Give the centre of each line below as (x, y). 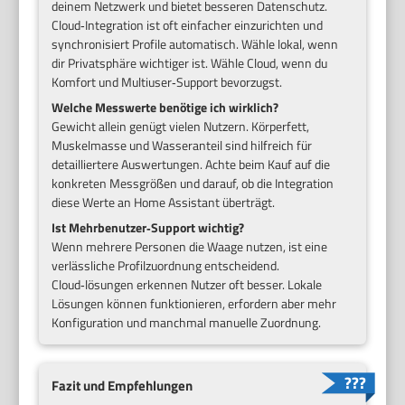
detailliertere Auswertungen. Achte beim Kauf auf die (191, 165)
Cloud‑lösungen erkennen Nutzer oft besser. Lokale (187, 285)
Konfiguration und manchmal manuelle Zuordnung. (187, 323)
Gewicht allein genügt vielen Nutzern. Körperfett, (181, 127)
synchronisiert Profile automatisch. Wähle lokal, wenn (195, 44)
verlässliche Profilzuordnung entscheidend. (166, 266)
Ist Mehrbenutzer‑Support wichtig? (148, 228)
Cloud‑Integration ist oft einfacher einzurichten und (188, 25)
